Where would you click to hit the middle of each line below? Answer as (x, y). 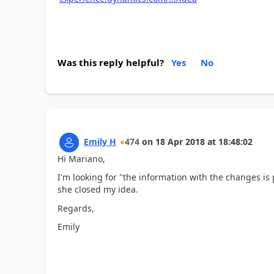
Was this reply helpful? (110, 62)
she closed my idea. (98, 189)
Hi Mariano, (81, 158)
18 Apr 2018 (180, 141)
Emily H (100, 141)
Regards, (76, 208)
